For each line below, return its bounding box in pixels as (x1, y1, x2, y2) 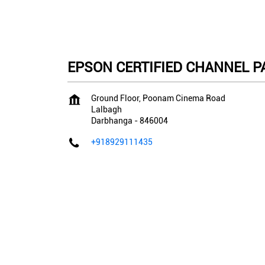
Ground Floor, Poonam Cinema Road (91, 93, 225, 103)
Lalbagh (91, 104, 122, 114)
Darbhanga (91, 115, 132, 125)
